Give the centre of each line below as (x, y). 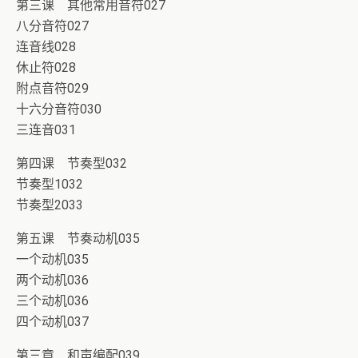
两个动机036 (52, 280)
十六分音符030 (59, 109)
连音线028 (46, 47)
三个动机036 (52, 301)
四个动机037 (52, 322)
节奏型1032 (50, 184)
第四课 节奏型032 (72, 163)
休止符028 (46, 68)
